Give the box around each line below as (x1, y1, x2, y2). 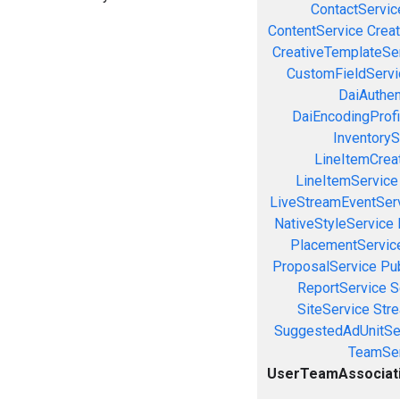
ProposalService (272, 257, 377, 275)
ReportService (296, 279, 387, 296)
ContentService (267, 21, 363, 39)
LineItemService (295, 171, 398, 189)
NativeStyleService (274, 214, 394, 232)
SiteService (297, 300, 370, 318)
